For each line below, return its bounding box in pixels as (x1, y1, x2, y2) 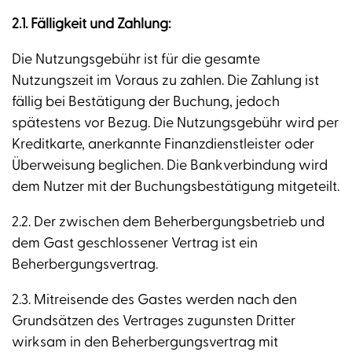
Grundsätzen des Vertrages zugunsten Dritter (12, 312, 295, 331)
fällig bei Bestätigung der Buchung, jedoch (12, 93, 280, 112)
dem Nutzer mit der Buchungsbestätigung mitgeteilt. (12, 178, 339, 196)
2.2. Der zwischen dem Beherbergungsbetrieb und (12, 213, 324, 232)
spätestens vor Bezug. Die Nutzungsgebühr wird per (12, 114, 339, 133)
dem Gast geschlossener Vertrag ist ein (12, 234, 258, 253)
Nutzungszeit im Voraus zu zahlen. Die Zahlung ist (12, 71, 319, 90)
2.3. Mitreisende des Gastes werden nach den (12, 291, 297, 310)
